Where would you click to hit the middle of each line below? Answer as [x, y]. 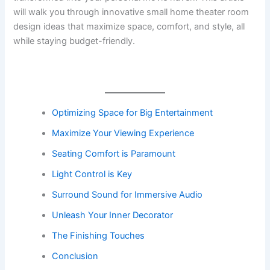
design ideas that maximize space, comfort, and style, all [129, 26]
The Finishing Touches [99, 235]
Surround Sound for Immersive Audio [127, 194]
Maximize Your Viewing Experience [123, 133]
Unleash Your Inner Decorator [113, 215]
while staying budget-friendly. [74, 41]
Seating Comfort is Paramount [114, 153]
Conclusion [75, 256]
